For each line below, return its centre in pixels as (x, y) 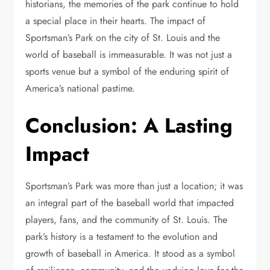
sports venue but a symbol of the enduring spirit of (127, 72)
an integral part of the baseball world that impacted (130, 203)
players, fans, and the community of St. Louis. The (127, 220)
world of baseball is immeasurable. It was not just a (129, 55)
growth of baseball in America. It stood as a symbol (130, 254)
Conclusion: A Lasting (129, 126)
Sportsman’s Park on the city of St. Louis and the (123, 38)
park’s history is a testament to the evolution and (122, 237)
